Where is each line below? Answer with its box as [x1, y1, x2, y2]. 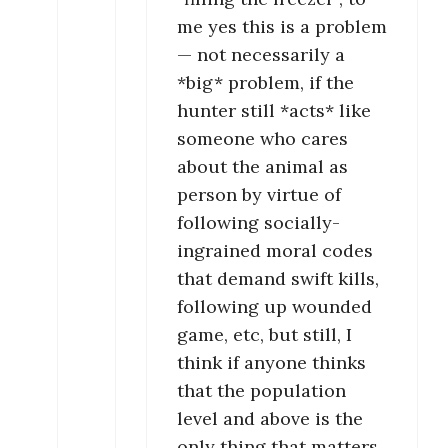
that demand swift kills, [177, 267, 379, 291]
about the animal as [177, 155, 348, 179]
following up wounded [177, 295, 372, 319]
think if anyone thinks [177, 351, 366, 375]
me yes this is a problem [177, 15, 387, 39]
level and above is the [177, 407, 363, 431]
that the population [177, 379, 346, 403]
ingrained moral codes [177, 239, 373, 263]
